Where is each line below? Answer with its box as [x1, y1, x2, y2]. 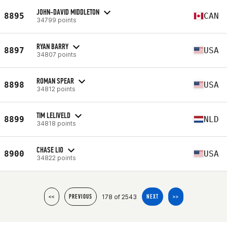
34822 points [36, 154, 76, 162]
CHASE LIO [36, 144, 63, 155]
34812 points [36, 85, 75, 93]
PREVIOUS [68, 193, 92, 200]
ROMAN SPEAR [36, 75, 74, 86]
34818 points [36, 119, 76, 127]
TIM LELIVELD [36, 110, 70, 120]
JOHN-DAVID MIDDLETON [36, 7, 99, 17]
